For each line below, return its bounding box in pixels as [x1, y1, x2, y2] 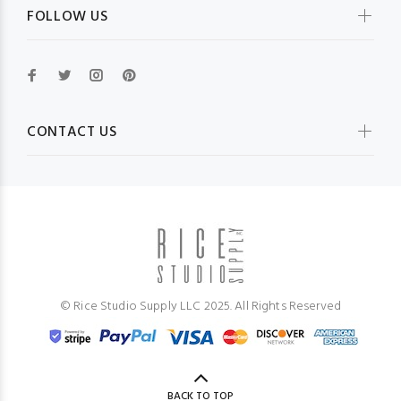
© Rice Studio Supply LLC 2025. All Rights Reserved [60, 295, 341, 317]
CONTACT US [27, 120, 117, 144]
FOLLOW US [27, 4, 108, 29]
